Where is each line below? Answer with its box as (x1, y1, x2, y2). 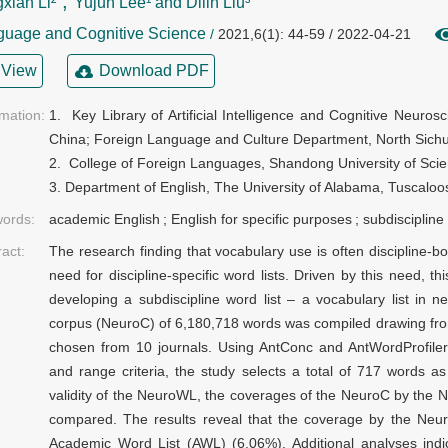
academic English (49, 211, 160, 228)
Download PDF (99, 62, 209, 80)
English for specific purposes (170, 211, 352, 228)
